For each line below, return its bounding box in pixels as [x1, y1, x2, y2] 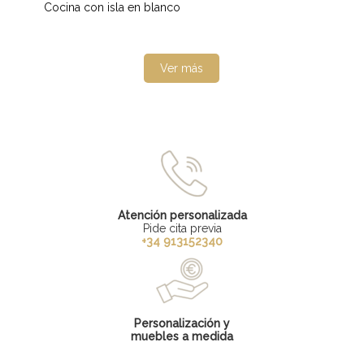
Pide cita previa [142, 221, 222, 235]
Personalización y [134, 316, 230, 330]
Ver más [160, 61, 204, 75]
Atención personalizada [117, 208, 247, 222]
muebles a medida [131, 329, 233, 343]
